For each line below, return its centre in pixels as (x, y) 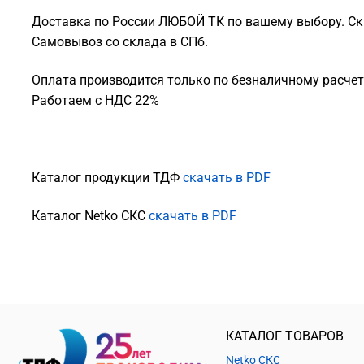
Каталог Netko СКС (90, 216)
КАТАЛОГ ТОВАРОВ (284, 336)
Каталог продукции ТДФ (107, 178)
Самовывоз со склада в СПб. (121, 42)
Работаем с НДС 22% (95, 100)
